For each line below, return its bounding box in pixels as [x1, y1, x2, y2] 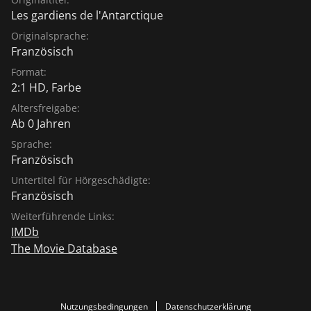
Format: [11, 65, 47, 78]
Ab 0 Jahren [11, 115, 71, 131]
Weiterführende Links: [11, 209, 115, 223]
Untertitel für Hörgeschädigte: [11, 173, 151, 187]
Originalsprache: [11, 28, 89, 42]
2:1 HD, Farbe [11, 79, 81, 95]
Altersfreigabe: [11, 101, 80, 115]
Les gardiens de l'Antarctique [11, 7, 163, 23]
